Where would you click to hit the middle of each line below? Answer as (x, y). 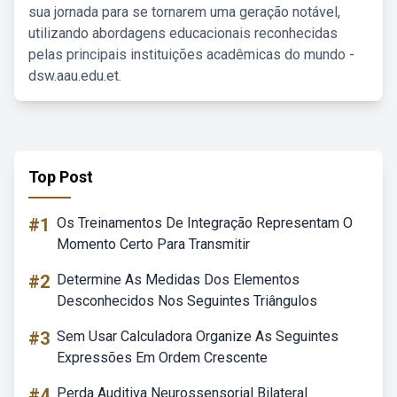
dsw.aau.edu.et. (75, 76)
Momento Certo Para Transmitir (153, 244)
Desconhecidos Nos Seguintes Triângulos (187, 301)
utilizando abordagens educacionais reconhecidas (183, 33)
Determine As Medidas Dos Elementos (178, 280)
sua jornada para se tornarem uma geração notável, (184, 12)
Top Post (61, 177)
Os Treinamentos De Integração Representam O (205, 223)
